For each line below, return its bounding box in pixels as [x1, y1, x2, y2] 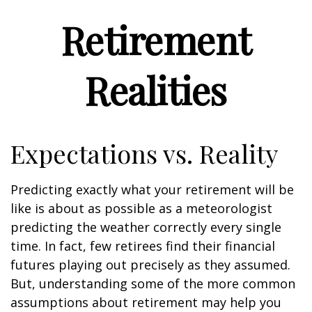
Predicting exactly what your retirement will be [10, 181, 294, 198]
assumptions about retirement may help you [10, 294, 281, 311]
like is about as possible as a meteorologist [10, 200, 272, 217]
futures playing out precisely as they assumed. [10, 256, 290, 273]
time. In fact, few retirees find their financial [10, 237, 275, 254]
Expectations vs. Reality [10, 136, 278, 170]
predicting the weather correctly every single [10, 219, 281, 235]
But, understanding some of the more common [10, 275, 295, 292]
